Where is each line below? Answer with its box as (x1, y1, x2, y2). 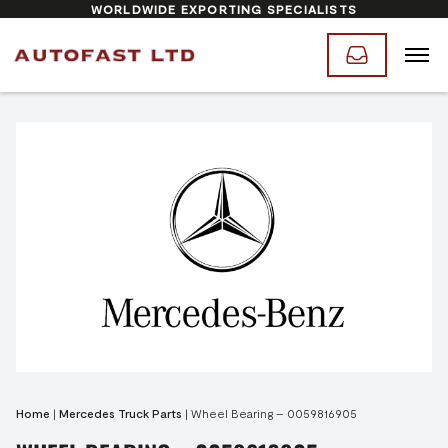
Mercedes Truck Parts (59, 406, 182, 420)
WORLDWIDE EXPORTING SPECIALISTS (90, 2, 358, 16)
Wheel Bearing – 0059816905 (191, 406, 357, 420)
